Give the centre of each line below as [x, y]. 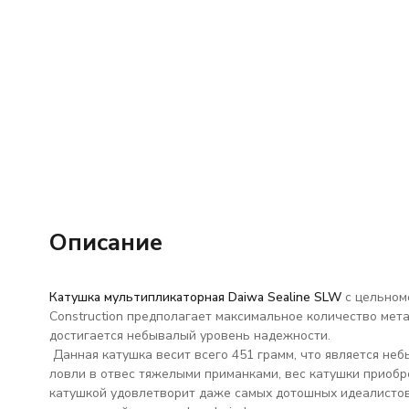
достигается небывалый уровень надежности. [189, 336]
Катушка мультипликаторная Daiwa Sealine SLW [195, 297]
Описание [105, 242]
